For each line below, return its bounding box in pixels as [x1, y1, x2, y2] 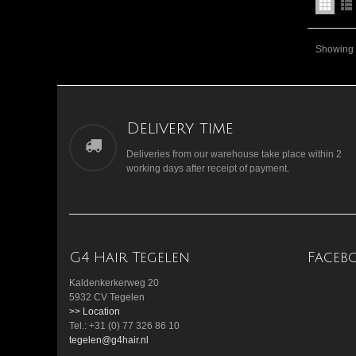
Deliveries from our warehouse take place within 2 [126, 149, 342, 161]
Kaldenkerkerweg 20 [69, 277, 161, 288]
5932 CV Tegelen [69, 291, 147, 303]
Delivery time [126, 120, 234, 138]
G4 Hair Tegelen [69, 249, 190, 265]
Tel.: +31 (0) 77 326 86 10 [69, 319, 182, 331]
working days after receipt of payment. [126, 163, 289, 175]
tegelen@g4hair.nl [69, 334, 149, 346]
